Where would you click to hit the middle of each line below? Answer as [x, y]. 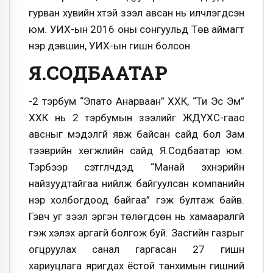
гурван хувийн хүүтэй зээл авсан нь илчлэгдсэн [136, 12]
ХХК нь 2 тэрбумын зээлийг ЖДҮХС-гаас [136, 118]
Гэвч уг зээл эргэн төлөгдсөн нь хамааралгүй [136, 217]
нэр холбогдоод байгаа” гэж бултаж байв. [136, 200]
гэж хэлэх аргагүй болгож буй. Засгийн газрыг [136, 233]
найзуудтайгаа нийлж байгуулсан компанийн [136, 184]
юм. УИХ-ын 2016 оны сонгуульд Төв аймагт [136, 29]
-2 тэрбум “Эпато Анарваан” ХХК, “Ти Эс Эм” [136, 101]
